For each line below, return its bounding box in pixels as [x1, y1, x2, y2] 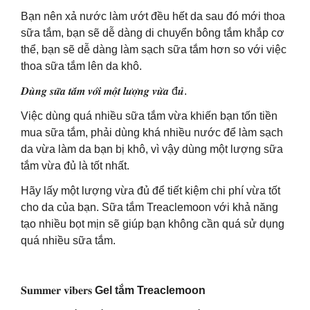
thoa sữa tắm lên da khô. [21, 60, 142, 72]
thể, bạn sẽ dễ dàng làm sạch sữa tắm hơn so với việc [21, 44, 286, 55]
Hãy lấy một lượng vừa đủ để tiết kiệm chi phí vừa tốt [21, 185, 280, 197]
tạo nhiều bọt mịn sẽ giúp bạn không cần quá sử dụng [21, 218, 284, 230]
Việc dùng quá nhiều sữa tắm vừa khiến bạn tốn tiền [21, 110, 277, 122]
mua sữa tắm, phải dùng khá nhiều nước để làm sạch [21, 127, 283, 138]
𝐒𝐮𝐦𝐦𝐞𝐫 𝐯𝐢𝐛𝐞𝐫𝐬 [21, 284, 95, 296]
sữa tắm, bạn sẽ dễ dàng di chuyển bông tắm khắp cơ [21, 27, 284, 39]
